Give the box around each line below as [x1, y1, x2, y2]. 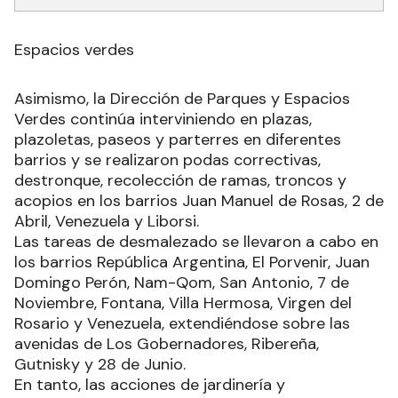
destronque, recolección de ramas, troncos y [14, 169, 346, 191]
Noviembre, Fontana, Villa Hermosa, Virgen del [14, 291, 352, 314]
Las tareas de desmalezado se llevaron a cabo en [14, 230, 378, 252]
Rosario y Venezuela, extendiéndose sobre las [14, 312, 350, 334]
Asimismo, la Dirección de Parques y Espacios [14, 87, 350, 109]
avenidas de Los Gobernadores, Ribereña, [14, 332, 319, 354]
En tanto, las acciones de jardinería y [14, 373, 285, 395]
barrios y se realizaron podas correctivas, [14, 148, 321, 171]
